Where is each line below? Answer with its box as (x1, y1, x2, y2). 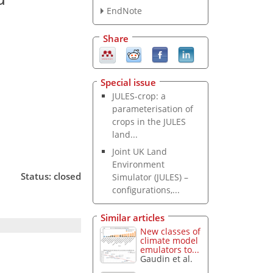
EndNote (106, 5, 142, 17)
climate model (140, 235, 199, 247)
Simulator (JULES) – (112, 171, 189, 183)
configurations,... (112, 184, 180, 196)
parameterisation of (112, 103, 194, 115)
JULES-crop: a (112, 90, 166, 102)
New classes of (140, 225, 201, 238)
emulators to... (140, 244, 200, 256)
